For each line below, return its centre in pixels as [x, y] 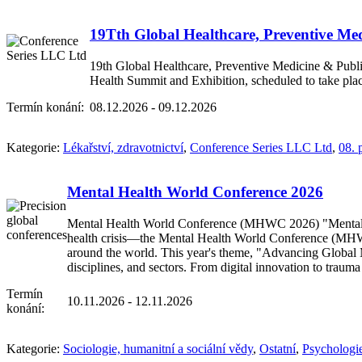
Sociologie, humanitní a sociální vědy [158, 349]
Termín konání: [45, 107]
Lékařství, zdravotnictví [123, 148]
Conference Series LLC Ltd [261, 148]
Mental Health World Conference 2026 [195, 192]
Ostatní [278, 349]
